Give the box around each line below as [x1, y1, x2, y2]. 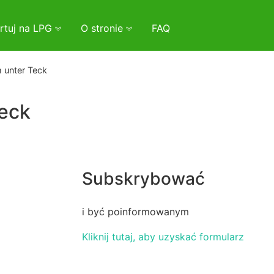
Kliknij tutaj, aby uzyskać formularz [82, 230, 244, 243]
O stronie [81, 22, 126, 34]
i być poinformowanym [82, 205, 189, 218]
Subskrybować [82, 168, 205, 190]
